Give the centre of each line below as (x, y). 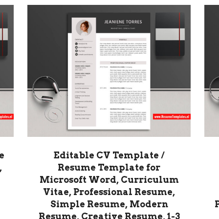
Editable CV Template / (109, 155)
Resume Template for (109, 168)
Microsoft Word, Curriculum (109, 180)
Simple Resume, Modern (109, 204)
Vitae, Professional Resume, (109, 192)
